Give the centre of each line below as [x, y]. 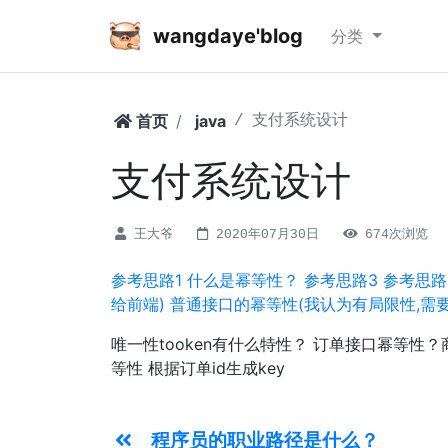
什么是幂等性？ [243, 280]
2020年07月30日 [271, 234]
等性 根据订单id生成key [198, 368]
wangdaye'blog [225, 36]
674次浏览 [396, 234]
